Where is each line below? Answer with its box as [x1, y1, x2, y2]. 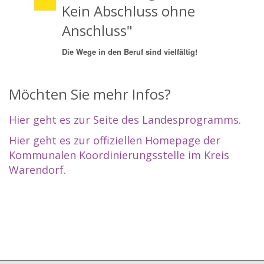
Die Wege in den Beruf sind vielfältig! [62, 46, 197, 58]
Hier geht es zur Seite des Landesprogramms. [9, 113, 241, 127]
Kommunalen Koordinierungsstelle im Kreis [9, 148, 229, 163]
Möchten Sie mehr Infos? [9, 84, 171, 104]
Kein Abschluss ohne [62, 1, 195, 21]
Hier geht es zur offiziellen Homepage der [9, 133, 220, 148]
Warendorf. [9, 163, 66, 177]
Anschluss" [62, 21, 133, 41]
